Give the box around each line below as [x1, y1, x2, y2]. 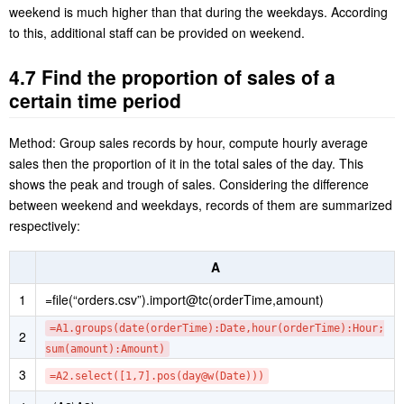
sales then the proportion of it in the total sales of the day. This [9, 252, 363, 271]
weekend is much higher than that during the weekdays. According [9, 101, 388, 120]
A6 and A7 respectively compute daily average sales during [9, 24, 346, 43]
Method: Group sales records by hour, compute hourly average [9, 232, 368, 251]
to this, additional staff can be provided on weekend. [9, 122, 305, 141]
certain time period [9, 185, 181, 213]
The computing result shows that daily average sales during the [9, 80, 370, 99]
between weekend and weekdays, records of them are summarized [9, 294, 392, 313]
